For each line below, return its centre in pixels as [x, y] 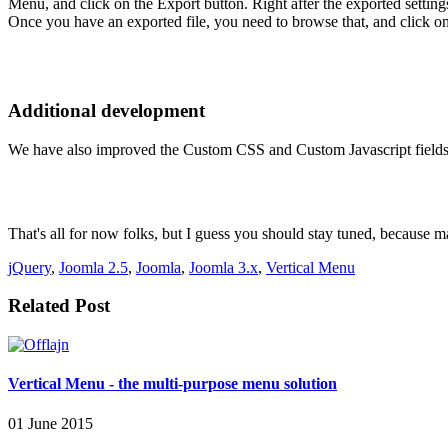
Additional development [106, 110]
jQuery [29, 267]
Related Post [59, 306]
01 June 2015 [50, 423]
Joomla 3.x [223, 267]
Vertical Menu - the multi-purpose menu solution [172, 384]
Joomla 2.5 [93, 267]
